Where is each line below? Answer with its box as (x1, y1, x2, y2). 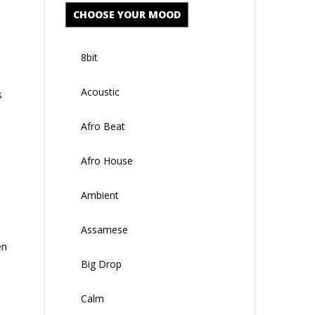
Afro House (81, 153, 133, 167)
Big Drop (81, 257, 122, 271)
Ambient (81, 188, 119, 202)
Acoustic (81, 84, 120, 98)
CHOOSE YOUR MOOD (73, 7, 181, 21)
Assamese (81, 222, 128, 236)
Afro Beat (81, 119, 125, 133)
